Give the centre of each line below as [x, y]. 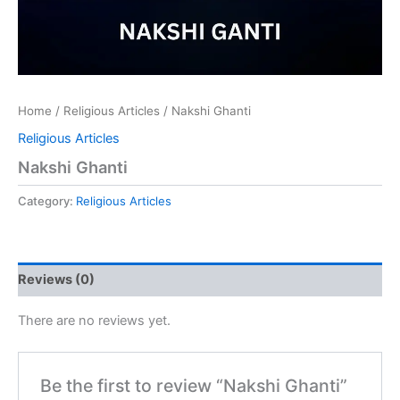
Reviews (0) [56, 280]
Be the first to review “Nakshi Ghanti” [194, 385]
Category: [47, 200]
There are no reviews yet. [94, 321]
